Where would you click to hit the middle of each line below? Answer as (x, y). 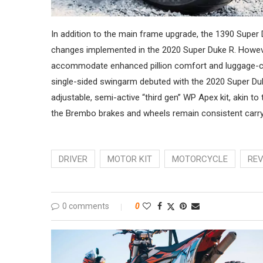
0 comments (86, 206)
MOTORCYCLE (200, 159)
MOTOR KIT (130, 159)
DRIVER (73, 159)
